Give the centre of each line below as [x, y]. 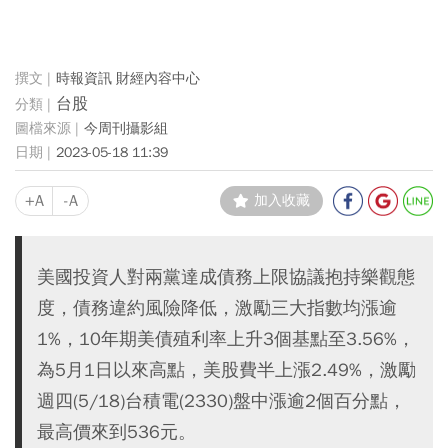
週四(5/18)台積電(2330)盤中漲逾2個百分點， [221, 400]
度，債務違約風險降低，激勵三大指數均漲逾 [217, 307]
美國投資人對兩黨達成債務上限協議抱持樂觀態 [226, 276]
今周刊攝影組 [126, 128]
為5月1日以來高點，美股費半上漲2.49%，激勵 [226, 369]
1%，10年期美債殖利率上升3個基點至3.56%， [226, 338]
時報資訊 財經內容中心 [128, 78]
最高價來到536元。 [116, 431]
